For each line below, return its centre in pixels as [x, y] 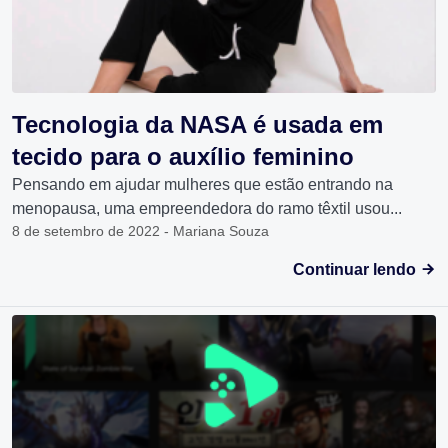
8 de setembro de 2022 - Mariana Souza [140, 231]
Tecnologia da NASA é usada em [197, 125]
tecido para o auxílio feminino [183, 157]
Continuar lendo [356, 270]
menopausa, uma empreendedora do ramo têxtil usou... [207, 209]
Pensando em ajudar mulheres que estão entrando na [202, 185]
